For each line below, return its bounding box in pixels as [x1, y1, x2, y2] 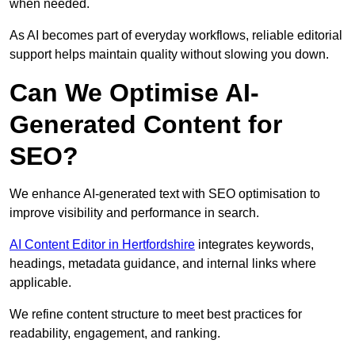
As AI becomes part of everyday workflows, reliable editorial [10, 29, 342, 43]
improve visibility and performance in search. [10, 206, 259, 220]
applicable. [10, 276, 71, 290]
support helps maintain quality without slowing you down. [10, 48, 329, 62]
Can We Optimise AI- [10, 78, 259, 108]
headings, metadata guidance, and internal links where [10, 257, 316, 271]
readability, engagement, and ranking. [10, 326, 220, 341]
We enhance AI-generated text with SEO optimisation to [10, 187, 320, 201]
